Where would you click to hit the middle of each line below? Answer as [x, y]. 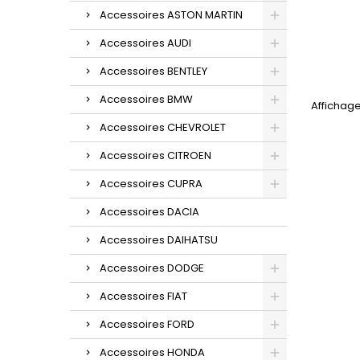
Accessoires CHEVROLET [163, 127]
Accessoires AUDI [145, 43]
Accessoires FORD [147, 324]
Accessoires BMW [146, 99]
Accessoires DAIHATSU [159, 239]
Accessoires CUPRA [151, 183]
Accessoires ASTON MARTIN [171, 14]
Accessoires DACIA [149, 211]
